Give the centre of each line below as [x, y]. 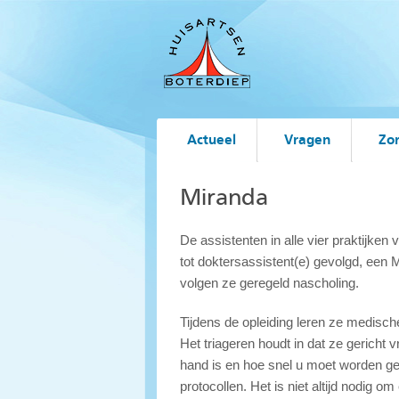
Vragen [307, 139]
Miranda [224, 197]
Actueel [212, 139]
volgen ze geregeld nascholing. [269, 283]
